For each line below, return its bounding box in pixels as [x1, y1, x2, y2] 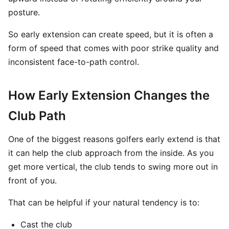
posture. [8, 7, 40, 17]
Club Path [8, 108, 66, 123]
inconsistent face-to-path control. [8, 57, 139, 67]
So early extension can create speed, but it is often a [8, 29, 213, 39]
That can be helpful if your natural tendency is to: [8, 197, 199, 208]
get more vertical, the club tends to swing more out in [8, 162, 218, 172]
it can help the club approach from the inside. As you [8, 148, 214, 158]
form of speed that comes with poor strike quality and [8, 43, 219, 53]
